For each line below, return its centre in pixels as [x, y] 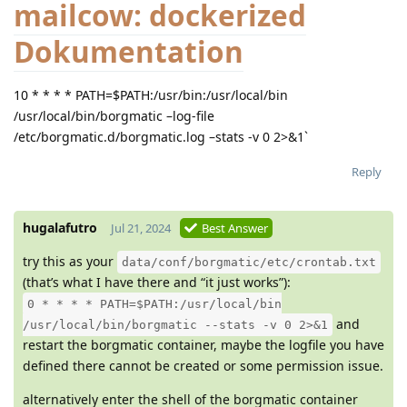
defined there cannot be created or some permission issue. [203, 366]
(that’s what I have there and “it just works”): [157, 283]
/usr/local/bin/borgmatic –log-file [114, 116]
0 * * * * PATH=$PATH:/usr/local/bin [154, 304]
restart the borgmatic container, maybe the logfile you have [203, 345]
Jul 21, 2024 [141, 228]
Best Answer [235, 228]
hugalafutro [60, 228]
